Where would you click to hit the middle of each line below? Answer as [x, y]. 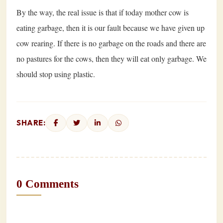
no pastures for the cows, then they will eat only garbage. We [111, 58]
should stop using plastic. [56, 74]
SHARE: [31, 122]
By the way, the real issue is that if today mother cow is [103, 12]
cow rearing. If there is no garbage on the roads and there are [111, 43]
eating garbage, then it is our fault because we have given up [111, 27]
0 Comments [48, 184]
